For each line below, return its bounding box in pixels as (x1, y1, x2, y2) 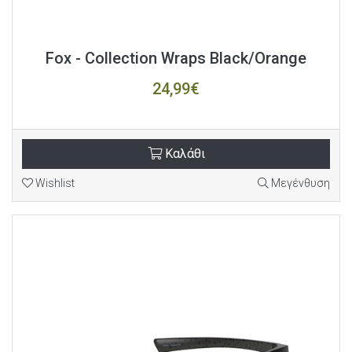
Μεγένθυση (269, 177, 330, 189)
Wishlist (33, 177, 75, 189)
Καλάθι (161, 146, 205, 161)
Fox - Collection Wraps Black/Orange (46, 49, 306, 68)
